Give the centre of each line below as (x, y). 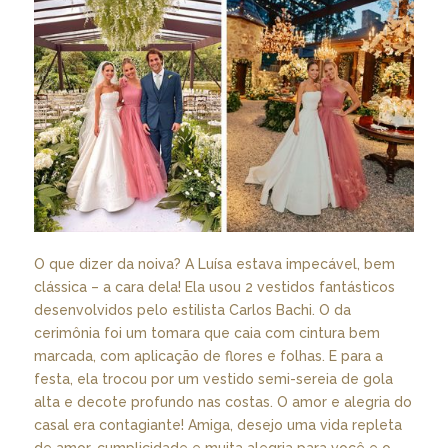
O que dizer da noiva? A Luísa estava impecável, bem (214, 264)
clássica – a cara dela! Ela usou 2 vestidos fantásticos (214, 287)
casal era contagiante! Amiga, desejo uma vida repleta (217, 425)
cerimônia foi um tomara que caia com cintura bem (206, 333)
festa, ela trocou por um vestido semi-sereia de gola (213, 379)
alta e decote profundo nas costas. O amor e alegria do (222, 402)
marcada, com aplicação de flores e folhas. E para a (208, 356)
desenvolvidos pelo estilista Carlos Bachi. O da (192, 310)
